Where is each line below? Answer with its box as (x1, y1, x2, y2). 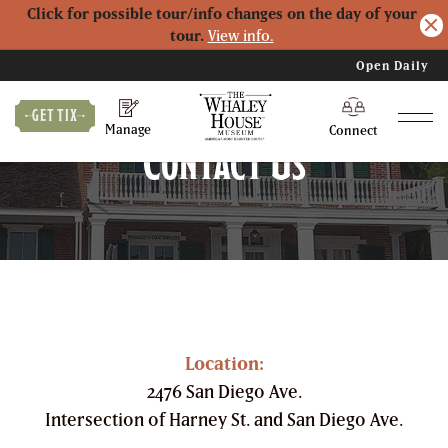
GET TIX (31, 106, 79, 124)
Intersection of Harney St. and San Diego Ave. (45, 409, 403, 430)
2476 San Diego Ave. (146, 381, 302, 402)
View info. (207, 27, 274, 44)
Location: (184, 353, 264, 374)
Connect (329, 123, 378, 138)
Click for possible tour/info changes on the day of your (26, 5, 417, 22)
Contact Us (142, 137, 306, 187)
